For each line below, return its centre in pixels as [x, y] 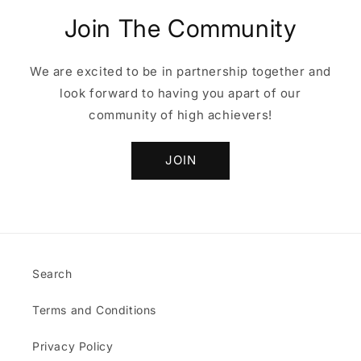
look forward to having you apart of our [180, 93]
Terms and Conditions [94, 310]
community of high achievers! [180, 114]
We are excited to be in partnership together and [180, 71]
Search [52, 274]
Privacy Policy [73, 346]
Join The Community [180, 28]
